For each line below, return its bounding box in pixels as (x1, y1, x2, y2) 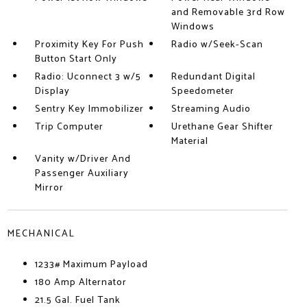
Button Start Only (34, 51, 117, 67)
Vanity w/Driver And (34, 151, 131, 167)
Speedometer (171, 84, 235, 99)
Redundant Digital (171, 69, 256, 85)
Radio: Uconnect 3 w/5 (34, 69, 141, 85)
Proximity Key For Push (34, 37, 144, 53)
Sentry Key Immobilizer (34, 101, 144, 117)
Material (171, 134, 209, 149)
